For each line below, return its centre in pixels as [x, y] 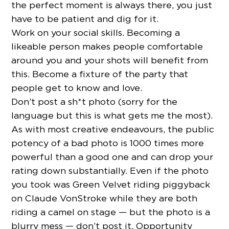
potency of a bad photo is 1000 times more [108, 143]
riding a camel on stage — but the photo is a [111, 212]
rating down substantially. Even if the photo [110, 171]
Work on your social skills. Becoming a [96, 33]
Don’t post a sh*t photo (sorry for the [95, 102]
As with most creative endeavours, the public [113, 129]
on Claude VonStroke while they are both [105, 198]
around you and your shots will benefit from [110, 60]
